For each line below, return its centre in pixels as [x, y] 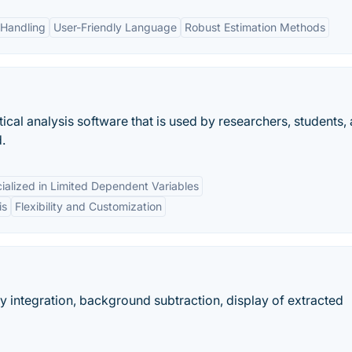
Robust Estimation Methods [255, 27]
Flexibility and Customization [88, 206]
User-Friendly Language [115, 27]
